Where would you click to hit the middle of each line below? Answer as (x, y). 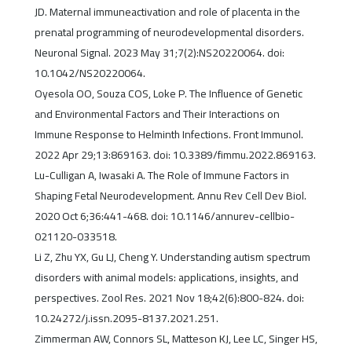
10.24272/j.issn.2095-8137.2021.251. (126, 319)
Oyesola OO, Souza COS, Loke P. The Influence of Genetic (168, 94)
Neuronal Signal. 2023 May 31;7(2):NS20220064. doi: (159, 53)
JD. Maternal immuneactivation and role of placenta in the (167, 12)
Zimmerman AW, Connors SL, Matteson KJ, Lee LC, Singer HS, (176, 339)
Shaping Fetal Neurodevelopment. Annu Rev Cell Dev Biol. (170, 196)
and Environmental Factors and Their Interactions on (157, 114)
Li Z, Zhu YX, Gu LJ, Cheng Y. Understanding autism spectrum (172, 257)
